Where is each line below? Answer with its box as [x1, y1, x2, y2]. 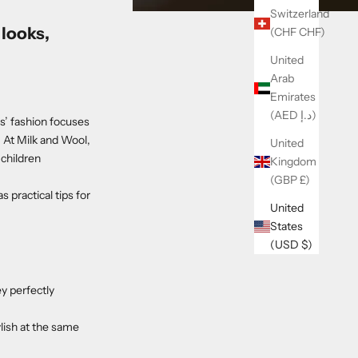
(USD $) [301, 237, 312, 253]
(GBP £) [300, 173, 310, 188]
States [270, 219, 303, 234]
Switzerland [270, 6, 329, 22]
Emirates [270, 89, 316, 105]
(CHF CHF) [299, 25, 325, 40]
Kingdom [270, 154, 316, 169]
